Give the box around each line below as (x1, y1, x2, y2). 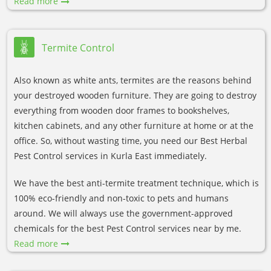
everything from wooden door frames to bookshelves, (14, 104, 229, 116)
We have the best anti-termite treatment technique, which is (14, 177, 259, 189)
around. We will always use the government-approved (14, 207, 233, 219)
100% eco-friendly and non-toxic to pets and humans (14, 192, 229, 204)
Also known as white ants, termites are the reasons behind (14, 74, 252, 86)
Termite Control (42, 41, 114, 54)
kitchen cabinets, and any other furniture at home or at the (14, 119, 253, 131)
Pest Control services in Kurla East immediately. (14, 149, 207, 162)
